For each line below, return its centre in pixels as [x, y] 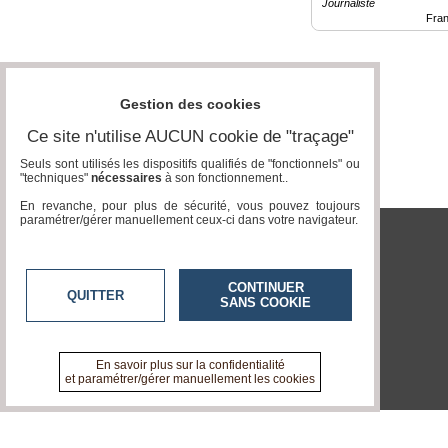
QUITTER [95, 296]
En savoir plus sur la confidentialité [190, 365]
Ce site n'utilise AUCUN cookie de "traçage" [190, 137]
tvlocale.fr [218, 261]
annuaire [31, 199]
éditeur [26, 265]
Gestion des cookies [190, 104]
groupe [28, 94]
